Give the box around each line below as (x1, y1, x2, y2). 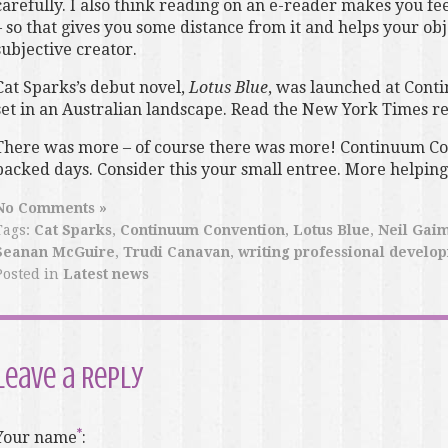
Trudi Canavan (122, 244, 230, 261)
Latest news (62, 266, 149, 283)
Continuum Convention (119, 222, 285, 239)
